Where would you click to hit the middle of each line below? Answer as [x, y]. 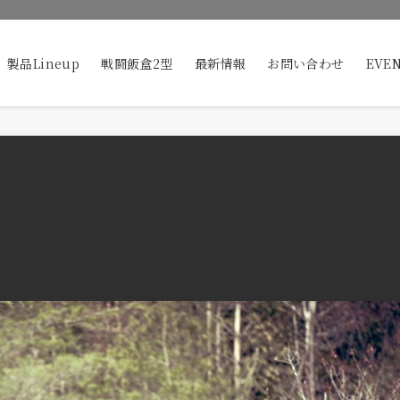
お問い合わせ [306, 63]
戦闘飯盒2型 [137, 63]
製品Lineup [44, 63]
